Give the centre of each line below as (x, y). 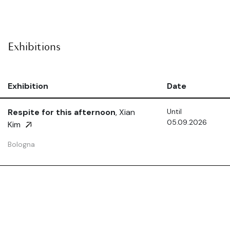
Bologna (21, 145)
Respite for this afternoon (62, 112)
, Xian (125, 112)
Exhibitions (34, 48)
